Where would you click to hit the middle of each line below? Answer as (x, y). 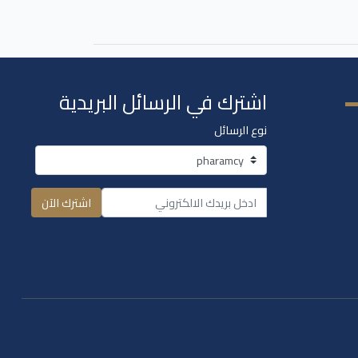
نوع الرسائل (240, 130)
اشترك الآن (66, 203)
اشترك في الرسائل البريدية (163, 102)
